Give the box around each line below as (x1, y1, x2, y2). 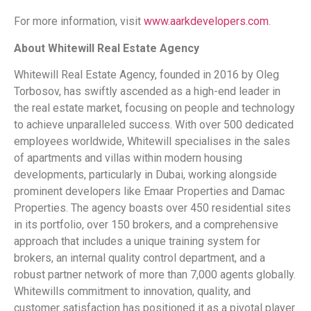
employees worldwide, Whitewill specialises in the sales (14, 134, 290, 148)
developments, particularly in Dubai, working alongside (14, 167, 277, 181)
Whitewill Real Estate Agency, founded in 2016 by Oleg (14, 67, 279, 81)
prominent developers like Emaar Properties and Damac (14, 184, 285, 198)
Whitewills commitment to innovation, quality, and (14, 284, 251, 298)
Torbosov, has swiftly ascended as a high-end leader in (14, 84, 280, 98)
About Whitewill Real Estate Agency (14, 41, 199, 55)
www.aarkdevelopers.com (144, 15, 269, 28)
